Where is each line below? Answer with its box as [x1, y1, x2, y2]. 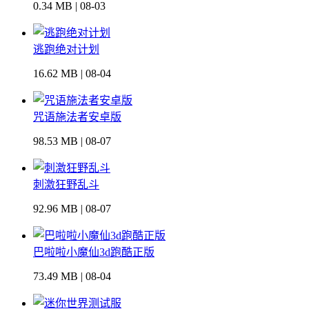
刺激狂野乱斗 [33, 179, 99, 191]
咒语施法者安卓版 [33, 111, 121, 123]
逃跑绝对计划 [33, 43, 99, 56]
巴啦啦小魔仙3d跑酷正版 [33, 246, 154, 259]
